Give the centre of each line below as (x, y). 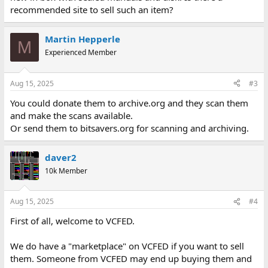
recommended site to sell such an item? (92, 10)
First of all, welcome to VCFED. (72, 221)
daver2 (60, 157)
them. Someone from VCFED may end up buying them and (131, 258)
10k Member (66, 170)
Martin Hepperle (82, 39)
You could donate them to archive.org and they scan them (129, 103)
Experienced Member (80, 52)
